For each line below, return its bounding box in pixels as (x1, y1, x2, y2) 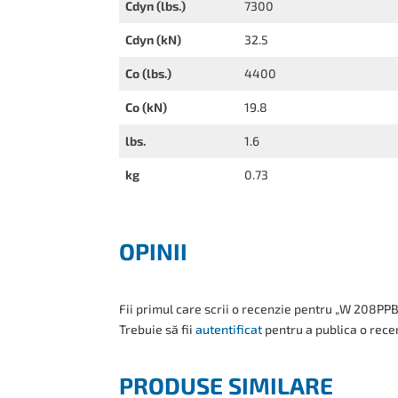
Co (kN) (125, 99, 168, 115)
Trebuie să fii (119, 321, 196, 337)
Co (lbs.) (125, 65, 172, 81)
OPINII (119, 236, 188, 265)
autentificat (195, 321, 263, 337)
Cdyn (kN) (125, 31, 182, 47)
